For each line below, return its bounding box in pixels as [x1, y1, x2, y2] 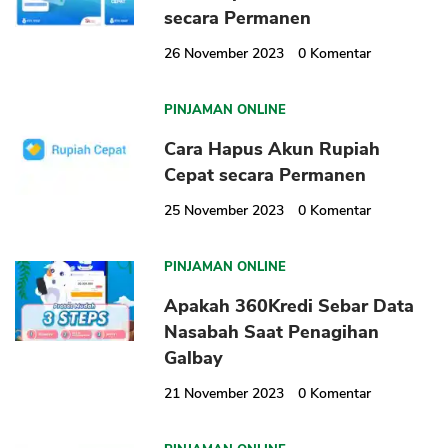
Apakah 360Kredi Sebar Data [164, 294, 415, 319]
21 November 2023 [164, 384, 285, 404]
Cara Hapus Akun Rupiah [164, 137, 381, 162]
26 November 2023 [164, 44, 285, 64]
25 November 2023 [164, 201, 285, 221]
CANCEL [259, 183, 311, 202]
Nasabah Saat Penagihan [164, 320, 380, 345]
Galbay [164, 346, 224, 371]
